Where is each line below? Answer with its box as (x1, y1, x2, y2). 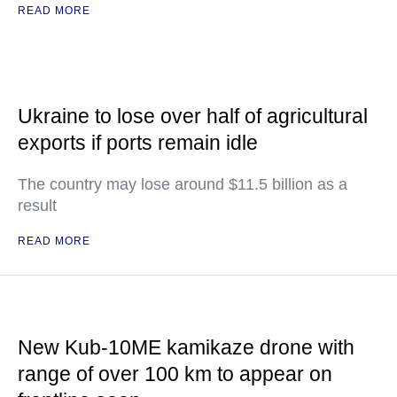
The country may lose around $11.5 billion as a (18, 175, 347, 193)
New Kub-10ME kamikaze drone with (18, 336, 354, 359)
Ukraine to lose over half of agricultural (18, 105, 368, 128)
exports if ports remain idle (18, 131, 258, 154)
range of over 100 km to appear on (18, 362, 332, 385)
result (18, 197, 57, 214)
